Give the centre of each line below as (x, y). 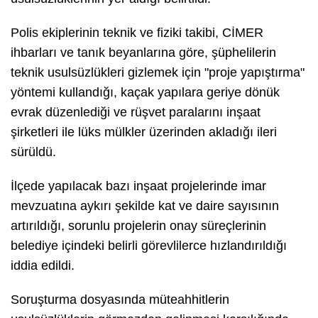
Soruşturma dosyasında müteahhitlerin (120, 299)
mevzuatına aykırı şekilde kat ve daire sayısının (145, 205)
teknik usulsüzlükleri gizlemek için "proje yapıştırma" (158, 72)
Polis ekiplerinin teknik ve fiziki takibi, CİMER (137, 32)
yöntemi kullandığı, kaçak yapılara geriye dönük (145, 92)
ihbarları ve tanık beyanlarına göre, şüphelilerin (143, 52)
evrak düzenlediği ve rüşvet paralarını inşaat (136, 112)
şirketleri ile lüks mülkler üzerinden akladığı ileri (144, 132)
